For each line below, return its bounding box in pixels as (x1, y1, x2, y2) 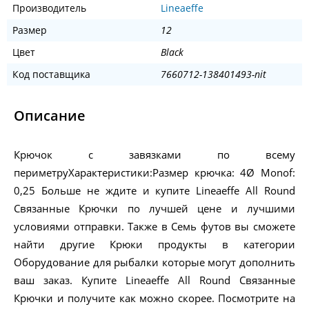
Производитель (12, 1, 86, 15)
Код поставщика (12, 68, 90, 81)
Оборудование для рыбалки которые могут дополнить (14, 255, 295, 270)
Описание (14, 106, 86, 126)
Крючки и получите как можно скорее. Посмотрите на (14, 291, 295, 306)
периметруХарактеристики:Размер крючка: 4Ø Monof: (14, 166, 295, 180)
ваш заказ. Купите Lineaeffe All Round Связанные (14, 273, 295, 288)
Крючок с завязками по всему (14, 148, 295, 162)
